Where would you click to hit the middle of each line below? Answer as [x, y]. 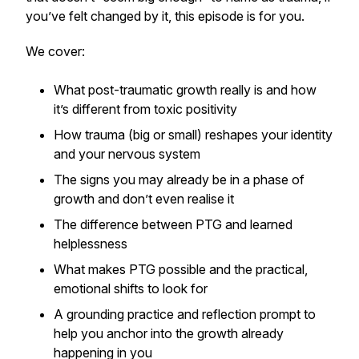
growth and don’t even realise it [144, 199]
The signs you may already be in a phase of [179, 179]
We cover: [55, 51]
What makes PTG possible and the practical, [181, 269]
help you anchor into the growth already [169, 333]
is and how [284, 90]
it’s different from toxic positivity [145, 109]
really [236, 90]
